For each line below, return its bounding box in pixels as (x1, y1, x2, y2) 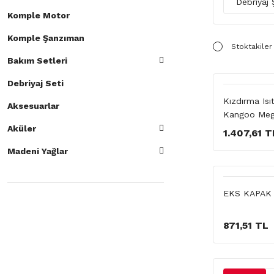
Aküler (7, 124, 36, 133)
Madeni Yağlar (7, 146, 68, 156)
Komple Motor (7, 10, 70, 20)
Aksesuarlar (7, 101, 59, 111)
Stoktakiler (231, 42, 272, 51)
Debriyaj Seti (7, 78, 64, 88)
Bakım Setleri (7, 56, 67, 65)
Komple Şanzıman (7, 33, 84, 43)
